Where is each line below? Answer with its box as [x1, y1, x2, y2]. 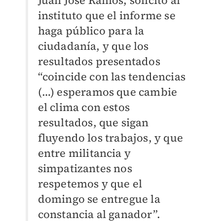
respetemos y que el [37, 176, 143, 191]
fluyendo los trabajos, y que [37, 130, 184, 145]
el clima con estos [37, 99, 130, 114]
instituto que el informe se [37, 7, 176, 23]
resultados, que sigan [37, 114, 149, 130]
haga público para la [37, 23, 145, 38]
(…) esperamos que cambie [37, 84, 178, 99]
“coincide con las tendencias [37, 69, 186, 84]
